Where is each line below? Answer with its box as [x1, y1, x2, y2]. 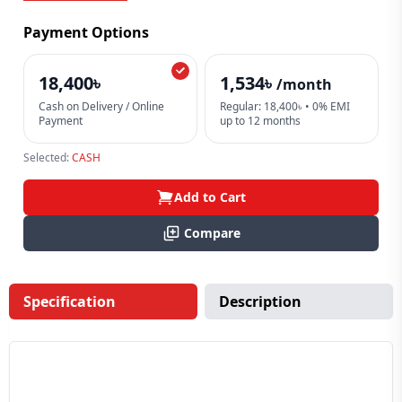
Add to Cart [174, 188, 246, 205]
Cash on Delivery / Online [39, 99, 164, 114]
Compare [183, 224, 240, 241]
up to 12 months [220, 113, 301, 128]
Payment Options [23, 22, 149, 42]
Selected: [23, 150, 72, 165]
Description [219, 292, 301, 311]
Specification [23, 292, 116, 311]
